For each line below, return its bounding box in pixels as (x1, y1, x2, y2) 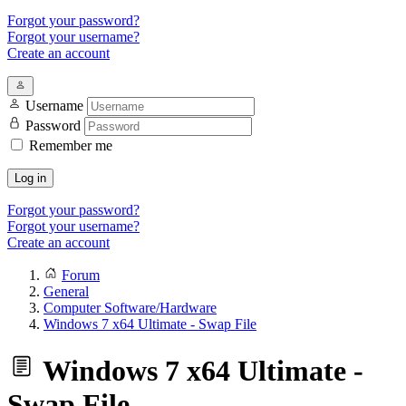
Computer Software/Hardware (43, 300, 217, 315)
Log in (14, 171, 46, 185)
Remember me (29, 138, 112, 153)
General (43, 284, 89, 299)
